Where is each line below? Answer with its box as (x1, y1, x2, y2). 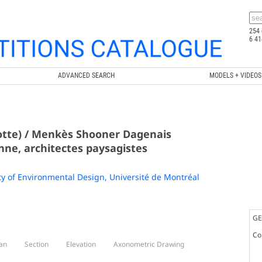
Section (24, 239, 49, 249)
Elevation (65, 239, 96, 249)
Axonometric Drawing (113, 239, 184, 249)
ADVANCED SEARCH (57, 71, 115, 80)
